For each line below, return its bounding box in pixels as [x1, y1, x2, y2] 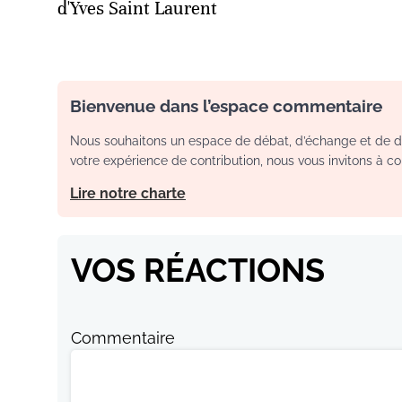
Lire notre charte [70, 185, 186, 202]
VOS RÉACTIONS [71, 251, 325, 289]
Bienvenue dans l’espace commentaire [70, 96, 382, 116]
